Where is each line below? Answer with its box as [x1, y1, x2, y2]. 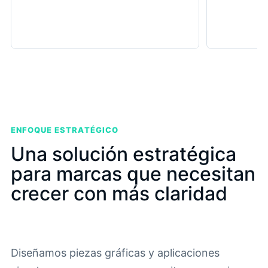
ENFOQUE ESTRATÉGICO [11, 125, 118, 135]
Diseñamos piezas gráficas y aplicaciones [11, 246, 220, 260]
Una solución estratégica [11, 142, 236, 166]
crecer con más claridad [11, 182, 227, 206]
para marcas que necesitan [11, 162, 255, 186]
